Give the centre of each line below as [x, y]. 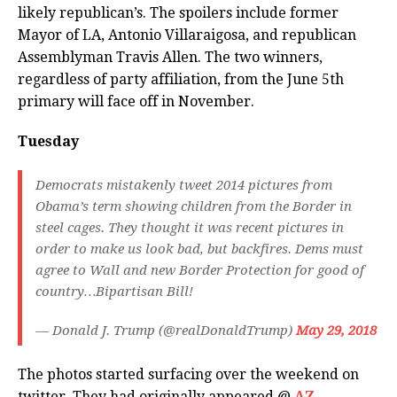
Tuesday [50, 142]
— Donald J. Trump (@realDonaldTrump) [166, 331]
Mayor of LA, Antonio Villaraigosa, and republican [187, 35]
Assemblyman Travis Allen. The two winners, [170, 58]
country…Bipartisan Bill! [114, 292]
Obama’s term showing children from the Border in [194, 207]
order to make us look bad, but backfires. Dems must [199, 249]
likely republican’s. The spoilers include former [178, 13]
